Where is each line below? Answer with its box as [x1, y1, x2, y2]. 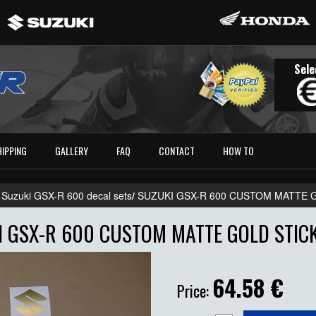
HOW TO [223, 143, 255, 159]
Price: [177, 279, 212, 303]
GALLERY [55, 143, 89, 159]
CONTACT [159, 143, 195, 159]
